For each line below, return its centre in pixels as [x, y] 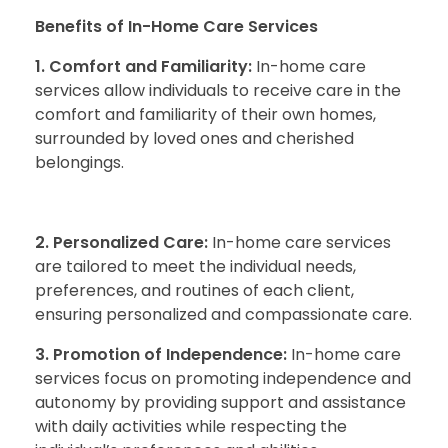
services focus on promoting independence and [223, 378]
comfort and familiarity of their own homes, [205, 114]
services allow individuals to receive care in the [218, 90]
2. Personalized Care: [121, 242]
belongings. [79, 162]
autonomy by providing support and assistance [220, 402]
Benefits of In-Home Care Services [176, 26]
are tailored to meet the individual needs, [195, 266]
